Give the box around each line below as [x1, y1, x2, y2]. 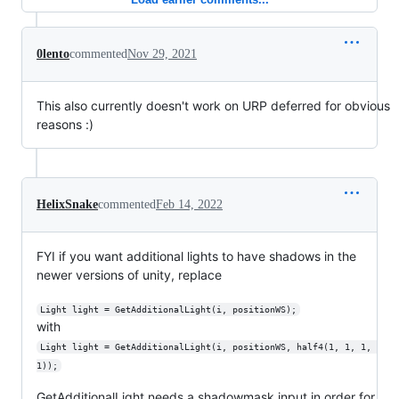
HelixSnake [37, 198, 98, 211]
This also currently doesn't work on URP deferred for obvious [37, 98, 390, 113]
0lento [37, 47, 69, 61]
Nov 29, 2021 [127, 47, 197, 61]
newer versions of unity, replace [37, 267, 222, 282]
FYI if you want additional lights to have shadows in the [37, 248, 356, 264]
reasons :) [37, 117, 94, 132]
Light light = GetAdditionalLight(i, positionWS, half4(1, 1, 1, [39, 342, 377, 352]
